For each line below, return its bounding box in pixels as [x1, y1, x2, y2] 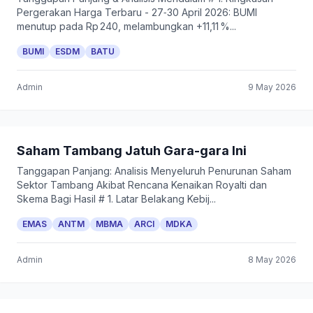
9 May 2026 [248, 82, 296, 92]
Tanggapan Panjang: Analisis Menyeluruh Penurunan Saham [17, 165, 291, 177]
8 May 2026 [248, 254, 296, 265]
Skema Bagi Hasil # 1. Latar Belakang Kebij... [17, 193, 216, 205]
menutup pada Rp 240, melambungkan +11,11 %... [17, 20, 236, 32]
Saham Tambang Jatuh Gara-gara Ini [17, 143, 247, 158]
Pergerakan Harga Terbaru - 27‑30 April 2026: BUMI [17, 6, 257, 18]
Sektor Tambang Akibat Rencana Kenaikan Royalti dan [17, 179, 267, 191]
